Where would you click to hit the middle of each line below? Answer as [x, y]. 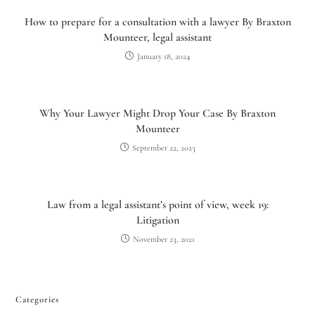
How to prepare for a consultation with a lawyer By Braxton [157, 21]
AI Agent [232, 197]
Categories [38, 299]
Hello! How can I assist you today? [87, 237]
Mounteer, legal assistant [157, 37]
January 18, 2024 [163, 56]
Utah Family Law [55, 197]
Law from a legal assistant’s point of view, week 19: [157, 204]
